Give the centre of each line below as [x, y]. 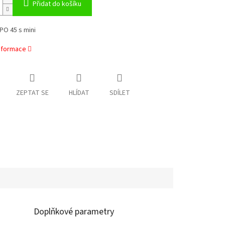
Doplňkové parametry [74, 211]
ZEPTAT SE [32, 93]
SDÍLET [120, 93]
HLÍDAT [79, 93]
